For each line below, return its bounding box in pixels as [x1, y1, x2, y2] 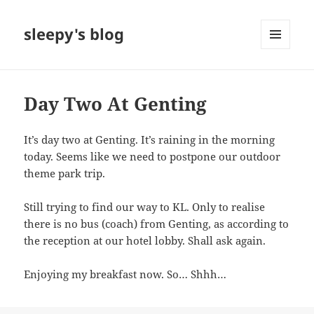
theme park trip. [24, 166, 106, 181]
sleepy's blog [24, 23, 125, 45]
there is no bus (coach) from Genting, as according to [24, 217, 289, 231]
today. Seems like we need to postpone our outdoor [24, 149, 281, 164]
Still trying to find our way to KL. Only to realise [24, 200, 266, 214]
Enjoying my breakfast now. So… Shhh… [24, 267, 227, 282]
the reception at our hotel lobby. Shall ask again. [24, 233, 266, 248]
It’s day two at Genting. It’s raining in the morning [24, 132, 275, 147]
